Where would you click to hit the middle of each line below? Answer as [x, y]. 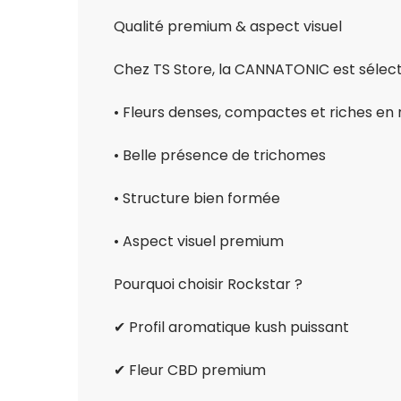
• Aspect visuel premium [199, 242]
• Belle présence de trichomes [220, 156]
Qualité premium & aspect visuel [228, 27]
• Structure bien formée [197, 199]
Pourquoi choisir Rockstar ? [208, 285]
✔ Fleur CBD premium [190, 371]
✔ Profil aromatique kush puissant [231, 328]
